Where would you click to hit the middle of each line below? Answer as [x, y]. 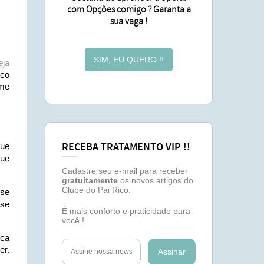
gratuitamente [90, 180]
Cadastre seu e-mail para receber [125, 171]
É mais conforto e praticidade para [126, 211]
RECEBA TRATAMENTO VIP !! [126, 147]
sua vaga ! [129, 21]
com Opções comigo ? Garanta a [129, 9]
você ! [73, 220]
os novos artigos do [156, 180]
